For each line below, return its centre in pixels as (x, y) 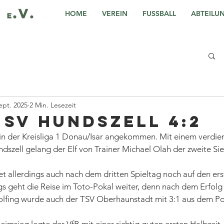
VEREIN (115, 13)
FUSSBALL (159, 13)
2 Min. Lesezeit (53, 105)
